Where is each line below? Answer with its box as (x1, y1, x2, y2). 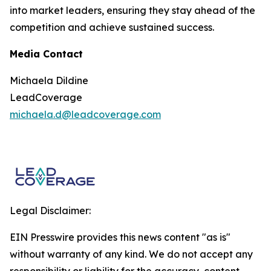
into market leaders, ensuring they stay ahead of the (10, 4, 255, 16)
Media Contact (10, 48, 83, 60)
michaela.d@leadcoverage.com (10, 108, 161, 120)
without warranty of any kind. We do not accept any (10, 248, 253, 260)
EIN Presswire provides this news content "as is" (10, 231, 230, 243)
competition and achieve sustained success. (10, 21, 214, 33)
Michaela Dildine (10, 74, 88, 87)
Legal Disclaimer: (10, 204, 91, 217)
